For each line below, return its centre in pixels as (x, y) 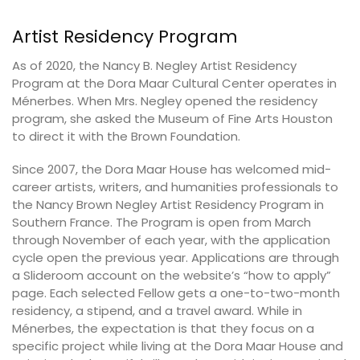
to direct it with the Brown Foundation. (126, 136)
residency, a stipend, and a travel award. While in (157, 311)
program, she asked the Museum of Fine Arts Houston (172, 118)
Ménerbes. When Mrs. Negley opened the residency (165, 100)
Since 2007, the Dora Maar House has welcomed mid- (172, 170)
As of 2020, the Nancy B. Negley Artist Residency (154, 65)
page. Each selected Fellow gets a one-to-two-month (176, 293)
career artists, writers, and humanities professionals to (175, 187)
